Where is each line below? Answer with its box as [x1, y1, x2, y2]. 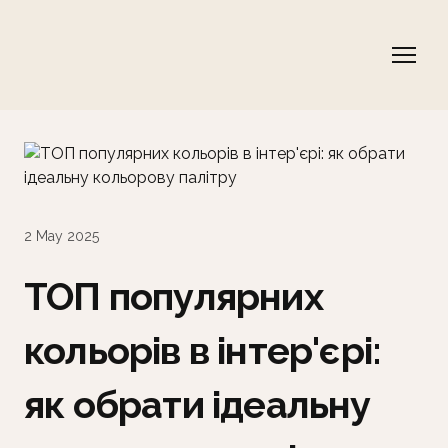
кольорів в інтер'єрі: [24, 328, 382, 374]
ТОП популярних [24, 274, 323, 320]
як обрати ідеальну [24, 382, 371, 428]
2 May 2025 [24, 228, 99, 245]
